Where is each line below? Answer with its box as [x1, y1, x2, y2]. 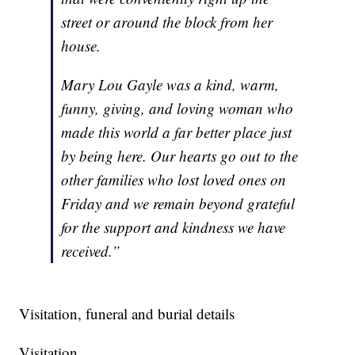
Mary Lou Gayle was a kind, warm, [61, 74, 280, 95]
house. [61, 36, 101, 56]
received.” [61, 241, 121, 261]
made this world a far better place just [61, 122, 292, 143]
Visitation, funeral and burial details [19, 303, 235, 324]
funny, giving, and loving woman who [61, 98, 294, 119]
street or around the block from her [61, 12, 273, 32]
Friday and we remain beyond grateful [61, 193, 296, 214]
